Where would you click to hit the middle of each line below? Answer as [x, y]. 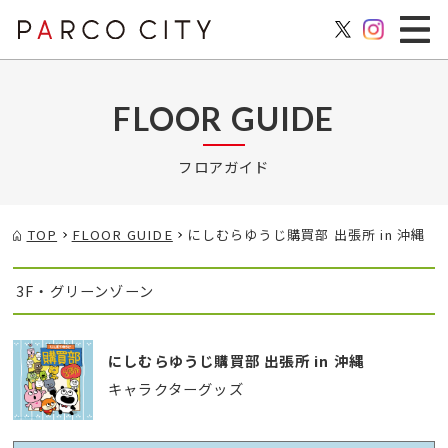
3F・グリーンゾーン [85, 291]
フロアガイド [224, 166]
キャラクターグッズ [176, 389]
